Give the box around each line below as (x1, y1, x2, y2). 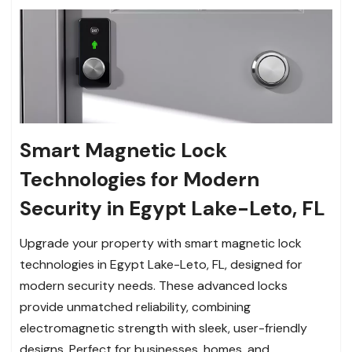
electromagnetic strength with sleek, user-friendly (20, 319, 307, 336)
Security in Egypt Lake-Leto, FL (20, 194, 325, 222)
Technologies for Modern (20, 165, 259, 192)
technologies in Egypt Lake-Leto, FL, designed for (20, 255, 302, 273)
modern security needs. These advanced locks (20, 277, 288, 294)
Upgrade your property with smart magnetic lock (20, 234, 302, 251)
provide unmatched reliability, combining (20, 298, 251, 315)
